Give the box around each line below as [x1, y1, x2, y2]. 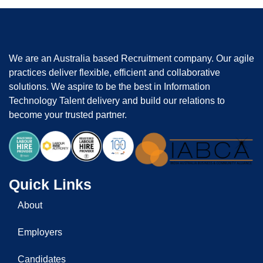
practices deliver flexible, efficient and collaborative [9, 68, 220, 78]
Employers [18, 227, 62, 237]
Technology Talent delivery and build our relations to [9, 96, 225, 106]
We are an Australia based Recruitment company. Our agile [9, 53, 254, 64]
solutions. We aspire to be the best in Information [9, 82, 210, 92]
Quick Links [9, 176, 92, 193]
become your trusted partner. [9, 110, 127, 120]
